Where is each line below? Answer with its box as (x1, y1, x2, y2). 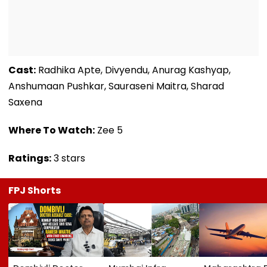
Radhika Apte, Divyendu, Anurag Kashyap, (36, 63, 231, 77)
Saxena (8, 95, 42, 109)
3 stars (51, 151, 85, 165)
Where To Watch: (8, 123, 95, 137)
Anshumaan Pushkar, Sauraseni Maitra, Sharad (8, 79, 224, 93)
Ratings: (8, 151, 51, 165)
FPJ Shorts (8, 183, 61, 197)
